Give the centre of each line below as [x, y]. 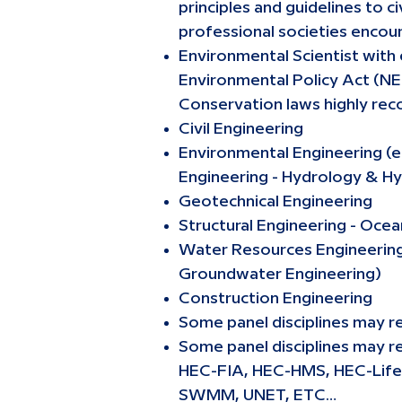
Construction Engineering [275, 298]
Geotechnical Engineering [275, 201]
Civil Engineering [241, 129]
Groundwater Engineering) [280, 274]
